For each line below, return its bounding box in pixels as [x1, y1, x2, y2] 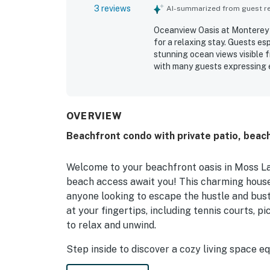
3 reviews [93, 3, 131, 13]
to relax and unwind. [66, 219, 156, 231]
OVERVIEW [66, 110, 123, 122]
